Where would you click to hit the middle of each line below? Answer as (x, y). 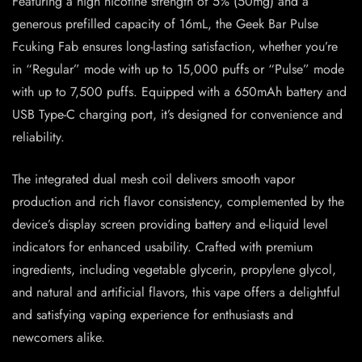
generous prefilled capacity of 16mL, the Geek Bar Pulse (165, 24)
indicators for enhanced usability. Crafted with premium (162, 247)
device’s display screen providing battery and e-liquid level (170, 225)
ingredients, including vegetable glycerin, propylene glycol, (174, 270)
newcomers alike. (59, 338)
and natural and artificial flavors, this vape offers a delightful (176, 293)
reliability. (38, 137)
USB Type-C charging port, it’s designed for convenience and (177, 115)
